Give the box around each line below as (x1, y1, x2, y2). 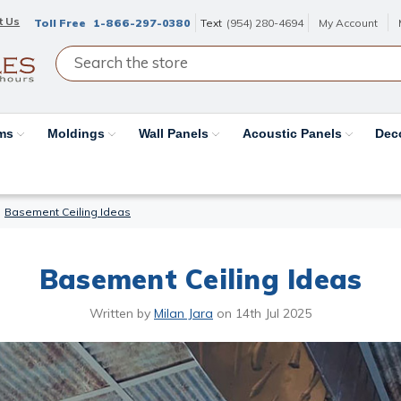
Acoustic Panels (242, 125, 346, 141)
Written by (90, 304, 154, 321)
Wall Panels (138, 125, 212, 141)
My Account (319, 16, 379, 30)
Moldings (47, 125, 109, 141)
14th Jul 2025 (235, 304, 311, 321)
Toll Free (34, 16, 90, 30)
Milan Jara (154, 304, 213, 321)
